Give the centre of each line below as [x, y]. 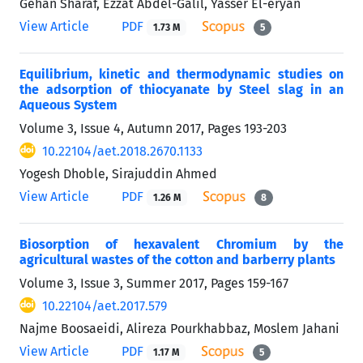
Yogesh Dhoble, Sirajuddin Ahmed [118, 173]
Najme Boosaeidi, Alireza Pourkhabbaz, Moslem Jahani [179, 328]
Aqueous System [68, 105]
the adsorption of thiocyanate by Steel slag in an [181, 89]
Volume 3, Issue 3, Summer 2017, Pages [133, 283]
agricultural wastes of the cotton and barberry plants [177, 259]
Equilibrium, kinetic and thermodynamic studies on [181, 74]
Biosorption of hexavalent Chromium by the [181, 244]
